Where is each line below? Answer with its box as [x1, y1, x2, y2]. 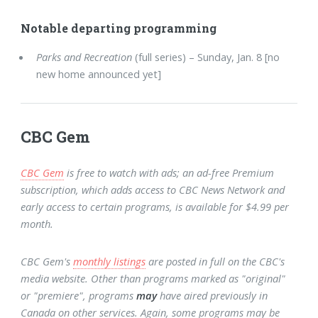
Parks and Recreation [36, 49, 133, 64]
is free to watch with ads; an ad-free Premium [64, 165, 275, 180]
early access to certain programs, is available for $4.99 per [21, 199, 290, 214]
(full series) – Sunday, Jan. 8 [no [132, 49, 280, 64]
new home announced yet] [36, 66, 162, 81]
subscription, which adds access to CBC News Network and [21, 182, 285, 197]
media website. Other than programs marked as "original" [21, 270, 286, 285]
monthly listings [73, 253, 146, 268]
